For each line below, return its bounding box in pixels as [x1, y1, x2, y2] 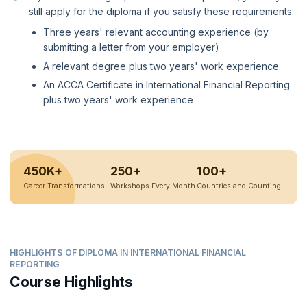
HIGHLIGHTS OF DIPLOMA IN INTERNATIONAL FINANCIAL [10, 247, 246, 258]
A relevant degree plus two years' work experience [43, 60, 279, 72]
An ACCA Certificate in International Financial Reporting [43, 79, 290, 91]
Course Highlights [10, 273, 133, 291]
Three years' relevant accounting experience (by [43, 26, 269, 38]
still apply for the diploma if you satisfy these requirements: [29, 5, 294, 17]
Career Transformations [23, 181, 105, 191]
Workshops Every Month [110, 181, 195, 191]
